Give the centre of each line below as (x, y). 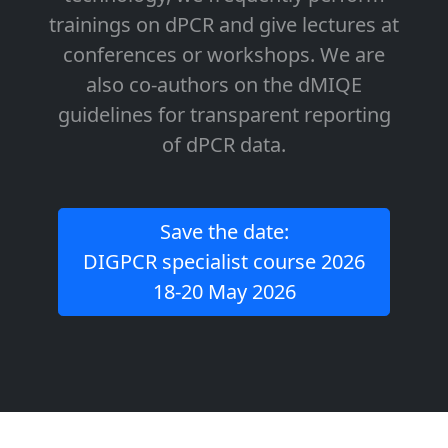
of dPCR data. (224, 144)
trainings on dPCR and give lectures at (224, 24)
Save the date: (224, 231)
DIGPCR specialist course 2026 (224, 261)
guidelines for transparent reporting (224, 114)
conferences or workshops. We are (224, 54)
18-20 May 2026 (224, 291)
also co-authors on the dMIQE (224, 84)
